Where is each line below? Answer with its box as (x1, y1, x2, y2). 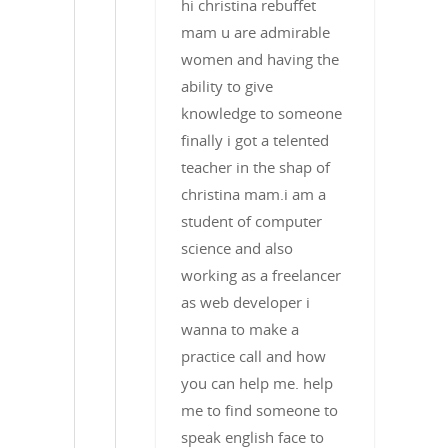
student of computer (181, 210, 322, 231)
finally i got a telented (181, 129, 329, 150)
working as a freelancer (181, 264, 341, 285)
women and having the (181, 48, 339, 69)
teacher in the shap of (181, 156, 330, 177)
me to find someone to (181, 399, 338, 420)
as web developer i (181, 291, 310, 312)
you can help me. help (181, 372, 333, 393)
